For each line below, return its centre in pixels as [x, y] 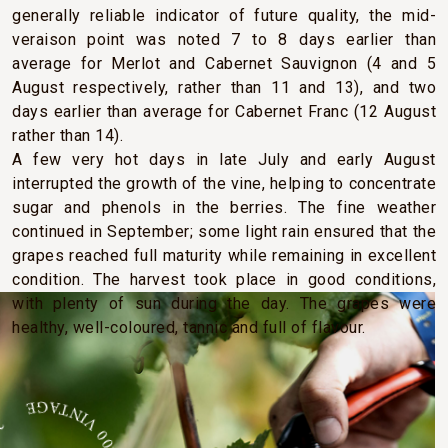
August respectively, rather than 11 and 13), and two [224, 87]
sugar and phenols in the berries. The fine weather [224, 207]
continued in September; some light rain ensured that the [224, 231]
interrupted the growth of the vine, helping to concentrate [224, 183]
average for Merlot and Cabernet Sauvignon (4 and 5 [224, 63]
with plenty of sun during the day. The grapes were [224, 303]
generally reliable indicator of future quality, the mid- [224, 15]
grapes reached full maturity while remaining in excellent [224, 255]
